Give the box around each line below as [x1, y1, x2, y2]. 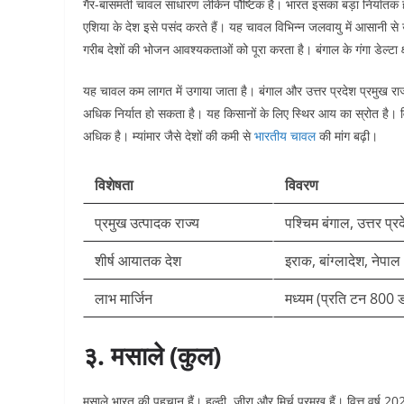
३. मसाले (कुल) [83, 338, 221, 372]
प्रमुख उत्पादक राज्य [95, 213, 199, 233]
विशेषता [95, 175, 133, 195]
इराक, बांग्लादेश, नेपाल [285, 251, 400, 271]
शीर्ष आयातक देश [95, 251, 181, 271]
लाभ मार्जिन [95, 289, 152, 308]
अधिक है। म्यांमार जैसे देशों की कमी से [83, 127, 254, 144]
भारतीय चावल [254, 127, 316, 144]
